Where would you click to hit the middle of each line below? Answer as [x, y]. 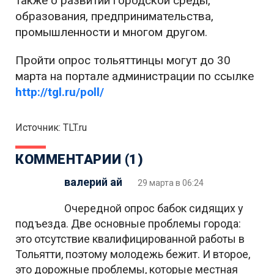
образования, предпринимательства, [114, 16]
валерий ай [93, 182]
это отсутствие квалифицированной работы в [130, 239]
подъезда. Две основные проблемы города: [128, 224]
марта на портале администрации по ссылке [135, 76]
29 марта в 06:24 [171, 183]
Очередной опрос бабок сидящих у [154, 208]
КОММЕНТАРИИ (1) [80, 159]
